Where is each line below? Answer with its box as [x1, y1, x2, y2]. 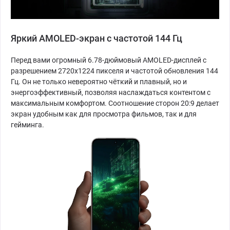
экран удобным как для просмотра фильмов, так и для [11, 110, 197, 119]
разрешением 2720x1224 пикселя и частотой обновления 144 [11, 67, 218, 75]
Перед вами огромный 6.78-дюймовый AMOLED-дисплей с [11, 56, 206, 65]
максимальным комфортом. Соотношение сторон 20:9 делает [11, 99, 219, 108]
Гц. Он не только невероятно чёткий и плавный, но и [11, 78, 187, 86]
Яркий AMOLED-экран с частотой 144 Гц [11, 33, 182, 44]
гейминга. [11, 121, 44, 129]
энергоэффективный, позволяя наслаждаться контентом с [11, 88, 210, 97]
